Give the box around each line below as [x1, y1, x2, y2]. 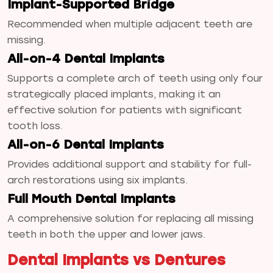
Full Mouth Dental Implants [7, 191, 175, 206]
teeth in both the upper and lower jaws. [7, 228, 205, 240]
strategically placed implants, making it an [7, 88, 221, 100]
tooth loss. [7, 119, 63, 132]
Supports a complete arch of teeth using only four [7, 72, 263, 84]
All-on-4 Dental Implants [7, 51, 165, 66]
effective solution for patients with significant [7, 104, 242, 116]
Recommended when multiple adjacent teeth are [7, 18, 252, 30]
